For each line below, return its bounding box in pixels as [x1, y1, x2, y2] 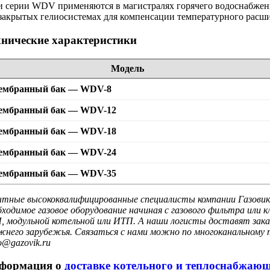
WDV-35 [80, 168, 116, 178]
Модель [111, 63, 144, 74]
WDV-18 [80, 125, 116, 136]
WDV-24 [80, 146, 116, 157]
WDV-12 [80, 104, 116, 115]
